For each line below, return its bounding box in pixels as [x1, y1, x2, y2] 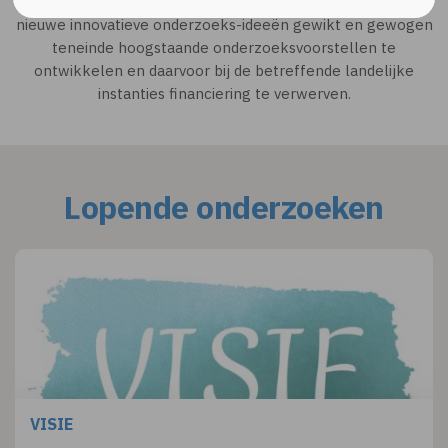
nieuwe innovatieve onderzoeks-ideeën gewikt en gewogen [15, 15, 433, 34]
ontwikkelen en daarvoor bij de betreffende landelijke [34, 61, 414, 80]
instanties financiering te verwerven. [97, 84, 351, 103]
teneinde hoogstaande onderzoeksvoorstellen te [52, 38, 396, 57]
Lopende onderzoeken [64, 186, 384, 228]
